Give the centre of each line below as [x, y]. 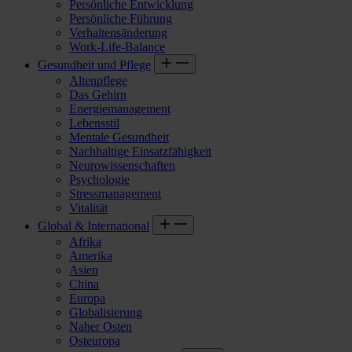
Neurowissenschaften [122, 165]
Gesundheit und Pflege [94, 64]
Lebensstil [94, 123]
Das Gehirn [98, 94]
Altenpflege [98, 80]
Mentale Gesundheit [119, 137]
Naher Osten [101, 326]
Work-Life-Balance [117, 46]
